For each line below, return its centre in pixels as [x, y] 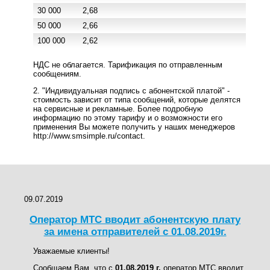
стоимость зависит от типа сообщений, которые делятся [137, 100]
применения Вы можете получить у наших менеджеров [134, 127]
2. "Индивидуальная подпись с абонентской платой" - [131, 91]
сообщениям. [57, 74]
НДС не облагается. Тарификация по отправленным [128, 64]
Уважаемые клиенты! [71, 251]
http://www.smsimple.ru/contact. [89, 136]
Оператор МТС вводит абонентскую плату [135, 220]
